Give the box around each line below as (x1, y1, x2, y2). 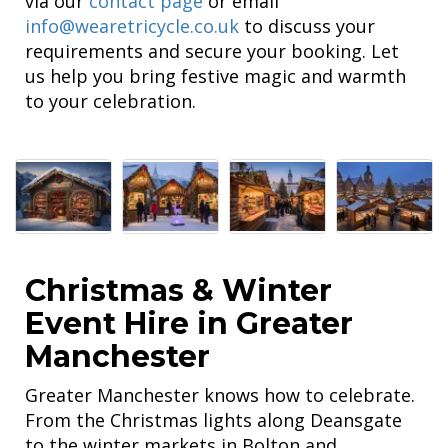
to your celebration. (25, 89, 196, 113)
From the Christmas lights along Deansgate (25, 407, 402, 432)
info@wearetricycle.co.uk (25, 14, 244, 38)
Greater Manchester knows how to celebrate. (25, 382, 415, 407)
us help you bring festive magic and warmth (25, 64, 406, 88)
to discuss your (244, 14, 375, 38)
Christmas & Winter (25, 271, 332, 309)
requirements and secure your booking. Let (25, 39, 399, 63)
